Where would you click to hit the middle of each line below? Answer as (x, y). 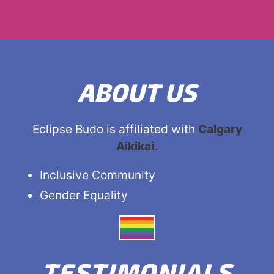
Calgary (220, 129)
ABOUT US (137, 92)
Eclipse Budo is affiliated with (115, 129)
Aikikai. (137, 146)
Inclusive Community (98, 175)
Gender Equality (84, 195)
